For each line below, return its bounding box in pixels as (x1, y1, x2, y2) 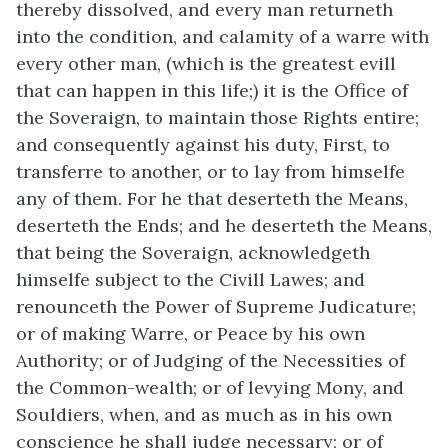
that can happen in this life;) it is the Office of (16, 78, 408, 102)
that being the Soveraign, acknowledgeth (16, 240, 370, 264)
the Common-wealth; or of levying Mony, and (16, 375, 404, 399)
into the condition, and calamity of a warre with (16, 24, 429, 48)
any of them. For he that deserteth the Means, (16, 186, 408, 210)
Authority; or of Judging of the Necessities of (16, 348, 405, 372)
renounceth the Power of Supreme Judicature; (16, 294, 416, 318)
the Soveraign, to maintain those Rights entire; (16, 105, 419, 129)
